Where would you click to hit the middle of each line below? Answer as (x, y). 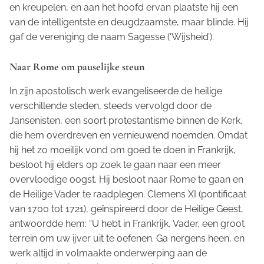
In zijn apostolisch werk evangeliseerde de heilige (116, 91)
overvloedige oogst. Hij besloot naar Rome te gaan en (126, 179)
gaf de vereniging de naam (69, 37)
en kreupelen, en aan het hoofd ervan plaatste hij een (124, 7)
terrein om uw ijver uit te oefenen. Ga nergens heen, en (127, 238)
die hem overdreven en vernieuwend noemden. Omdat (128, 135)
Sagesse (146, 37)
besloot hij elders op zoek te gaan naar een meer (115, 164)
